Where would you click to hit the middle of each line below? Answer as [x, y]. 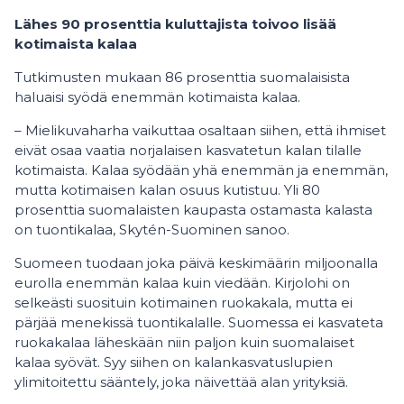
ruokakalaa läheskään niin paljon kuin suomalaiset [184, 342]
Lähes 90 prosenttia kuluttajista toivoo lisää [175, 24]
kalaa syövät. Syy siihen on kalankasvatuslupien [174, 362]
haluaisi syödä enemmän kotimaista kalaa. [157, 97]
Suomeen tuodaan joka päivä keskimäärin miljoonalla [196, 263]
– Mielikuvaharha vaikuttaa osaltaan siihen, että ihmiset [200, 130]
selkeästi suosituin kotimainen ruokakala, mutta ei [184, 303]
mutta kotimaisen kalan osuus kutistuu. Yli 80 [167, 190]
